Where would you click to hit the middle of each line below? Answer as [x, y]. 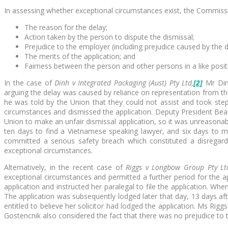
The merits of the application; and [81, 56]
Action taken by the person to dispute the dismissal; [109, 37]
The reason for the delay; [67, 27]
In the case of [30, 83]
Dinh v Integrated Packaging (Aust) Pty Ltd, [124, 83]
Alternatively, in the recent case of [65, 167]
